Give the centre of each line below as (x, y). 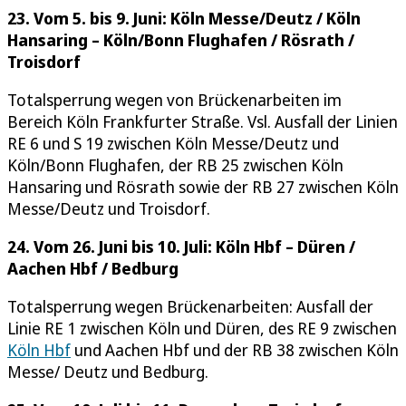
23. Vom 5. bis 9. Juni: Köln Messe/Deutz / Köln (184, 18)
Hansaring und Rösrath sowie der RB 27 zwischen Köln (203, 186)
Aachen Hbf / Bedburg (93, 268)
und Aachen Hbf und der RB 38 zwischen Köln (235, 349)
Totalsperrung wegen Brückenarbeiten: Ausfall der (190, 306)
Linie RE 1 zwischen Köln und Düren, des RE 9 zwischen (202, 328)
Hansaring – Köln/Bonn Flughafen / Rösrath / (181, 39)
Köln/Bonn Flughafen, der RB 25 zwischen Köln (175, 164)
